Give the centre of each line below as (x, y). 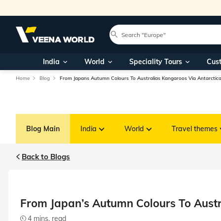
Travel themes (195, 129)
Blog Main (43, 129)
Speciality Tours (155, 62)
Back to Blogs (46, 157)
